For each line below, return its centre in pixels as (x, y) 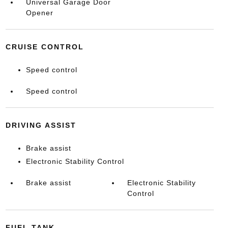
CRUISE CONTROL (45, 47)
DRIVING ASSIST (41, 125)
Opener (39, 13)
